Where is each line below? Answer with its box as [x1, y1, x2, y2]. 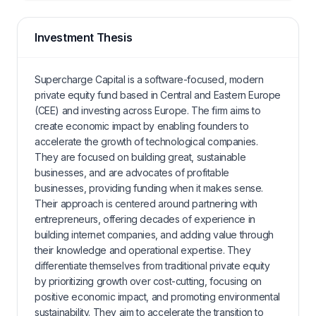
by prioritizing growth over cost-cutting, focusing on [35, 275, 262, 287]
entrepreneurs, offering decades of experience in [35, 213, 255, 225]
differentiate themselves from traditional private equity [35, 260, 270, 272]
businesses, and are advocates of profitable [35, 166, 229, 178]
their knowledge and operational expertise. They [35, 244, 251, 256]
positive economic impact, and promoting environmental [35, 291, 280, 303]
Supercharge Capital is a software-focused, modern [35, 73, 264, 85]
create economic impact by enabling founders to [35, 120, 249, 132]
